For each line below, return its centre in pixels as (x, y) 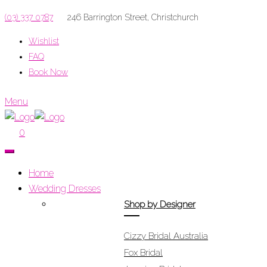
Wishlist (44, 41)
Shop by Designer (160, 204)
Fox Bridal (143, 253)
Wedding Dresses (65, 189)
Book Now (48, 72)
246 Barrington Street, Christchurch (133, 17)
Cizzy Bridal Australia (166, 236)
